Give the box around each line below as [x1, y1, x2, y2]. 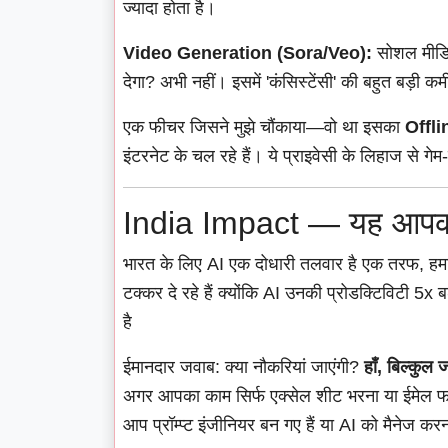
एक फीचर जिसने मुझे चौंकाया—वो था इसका [123, 117, 405, 138]
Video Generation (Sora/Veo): [123, 43, 372, 64]
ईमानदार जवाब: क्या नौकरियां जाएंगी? [123, 357, 364, 378]
